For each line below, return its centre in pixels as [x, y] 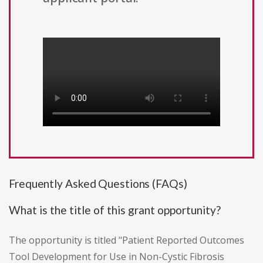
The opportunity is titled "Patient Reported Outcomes [127, 240]
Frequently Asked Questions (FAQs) [98, 184]
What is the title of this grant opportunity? [115, 210]
